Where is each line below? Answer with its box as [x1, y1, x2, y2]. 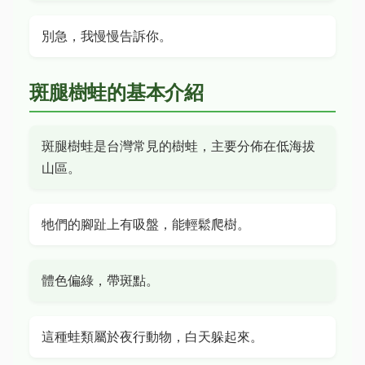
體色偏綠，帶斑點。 [42, 272, 159, 288]
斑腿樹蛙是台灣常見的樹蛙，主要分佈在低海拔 [42, 138, 315, 154]
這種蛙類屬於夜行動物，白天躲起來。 [42, 328, 263, 345]
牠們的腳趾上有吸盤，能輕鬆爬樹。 [42, 216, 250, 232]
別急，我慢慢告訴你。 [42, 28, 172, 44]
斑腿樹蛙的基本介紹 [29, 81, 204, 104]
